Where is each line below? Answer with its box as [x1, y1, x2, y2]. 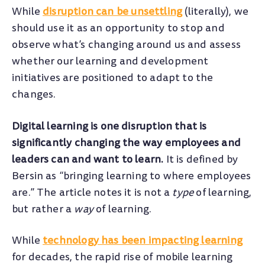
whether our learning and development [12, 54, 209, 69]
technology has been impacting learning [43, 233, 243, 248]
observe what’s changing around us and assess [12, 37, 241, 53]
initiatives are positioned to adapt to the [12, 70, 214, 86]
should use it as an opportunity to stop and [12, 21, 225, 36]
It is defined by [163, 151, 238, 167]
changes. [12, 87, 56, 102]
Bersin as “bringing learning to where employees [12, 168, 251, 183]
